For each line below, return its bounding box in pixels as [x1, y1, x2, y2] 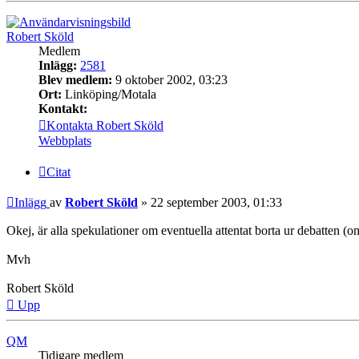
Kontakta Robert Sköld [46, 118, 163, 132]
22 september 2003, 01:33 [151, 196, 282, 210]
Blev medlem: [38, 72, 112, 87]
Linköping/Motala [62, 87, 156, 101]
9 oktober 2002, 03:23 [112, 72, 228, 87]
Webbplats [38, 133, 91, 147]
